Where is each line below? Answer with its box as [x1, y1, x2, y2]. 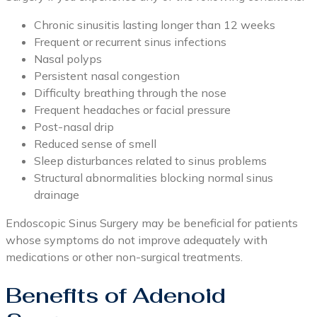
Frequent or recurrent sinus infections [34, 35, 226, 50]
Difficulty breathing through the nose [34, 86, 226, 100]
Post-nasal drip [34, 120, 114, 134]
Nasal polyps [34, 52, 102, 67]
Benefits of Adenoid [6, 282, 226, 310]
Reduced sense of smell [34, 137, 156, 151]
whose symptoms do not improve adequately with [6, 233, 267, 248]
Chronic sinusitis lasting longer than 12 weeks [34, 18, 275, 33]
